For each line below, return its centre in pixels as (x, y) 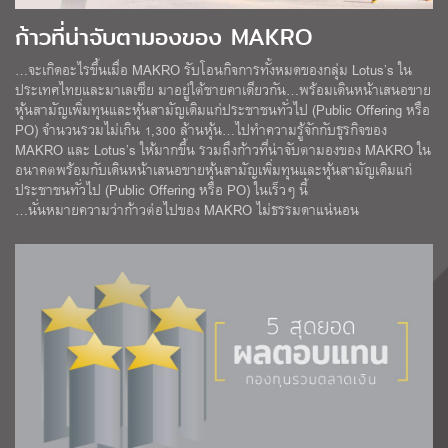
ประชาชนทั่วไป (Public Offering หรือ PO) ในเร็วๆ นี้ (161, 190)
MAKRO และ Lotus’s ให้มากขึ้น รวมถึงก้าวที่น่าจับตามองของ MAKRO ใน (223, 150)
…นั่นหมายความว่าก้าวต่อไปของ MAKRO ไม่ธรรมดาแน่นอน (187, 210)
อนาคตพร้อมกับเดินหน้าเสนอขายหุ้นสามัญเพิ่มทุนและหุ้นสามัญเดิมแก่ (213, 170)
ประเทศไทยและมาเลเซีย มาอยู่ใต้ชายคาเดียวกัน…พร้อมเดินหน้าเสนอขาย (223, 90)
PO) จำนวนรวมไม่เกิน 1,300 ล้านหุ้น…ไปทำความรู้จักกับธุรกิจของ (201, 130)
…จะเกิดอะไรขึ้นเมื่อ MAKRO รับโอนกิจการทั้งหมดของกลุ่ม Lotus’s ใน (213, 70)
